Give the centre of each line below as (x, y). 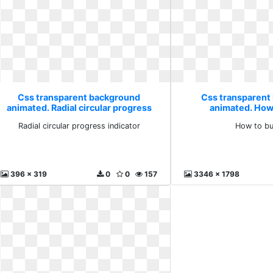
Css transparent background (79, 97)
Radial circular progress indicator (79, 126)
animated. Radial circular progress (79, 108)
